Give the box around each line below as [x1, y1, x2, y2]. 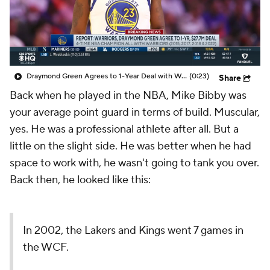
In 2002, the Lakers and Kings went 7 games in [23, 224, 243, 237]
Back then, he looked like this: [10, 173, 151, 187]
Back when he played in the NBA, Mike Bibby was [10, 89, 246, 102]
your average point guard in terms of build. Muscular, [10, 105, 260, 119]
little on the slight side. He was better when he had [10, 139, 251, 153]
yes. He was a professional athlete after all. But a [10, 122, 239, 136]
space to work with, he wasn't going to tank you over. [10, 156, 259, 170]
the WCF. [23, 240, 69, 254]
